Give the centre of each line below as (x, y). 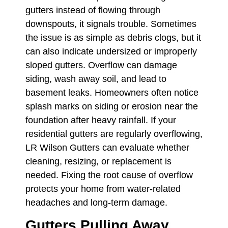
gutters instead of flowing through (93, 10)
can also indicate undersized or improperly (111, 51)
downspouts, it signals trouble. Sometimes (111, 24)
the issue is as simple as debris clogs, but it (113, 37)
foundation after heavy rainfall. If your (101, 120)
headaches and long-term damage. (96, 202)
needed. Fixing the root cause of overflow (109, 175)
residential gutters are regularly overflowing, (114, 134)
